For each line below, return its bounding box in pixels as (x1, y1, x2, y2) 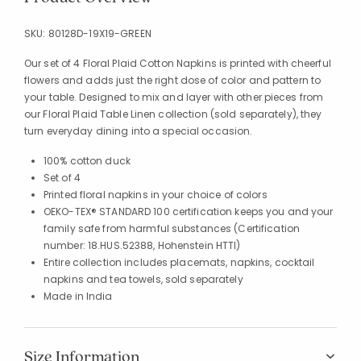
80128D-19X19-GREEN (48, 26, 151, 40)
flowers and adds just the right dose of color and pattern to (24, 73, 322, 87)
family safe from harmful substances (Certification (44, 221, 300, 235)
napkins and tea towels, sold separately (44, 272, 243, 286)
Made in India (44, 288, 113, 303)
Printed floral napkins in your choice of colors (44, 187, 268, 201)
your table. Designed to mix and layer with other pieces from (24, 89, 324, 104)
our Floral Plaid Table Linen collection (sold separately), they (24, 106, 322, 121)
